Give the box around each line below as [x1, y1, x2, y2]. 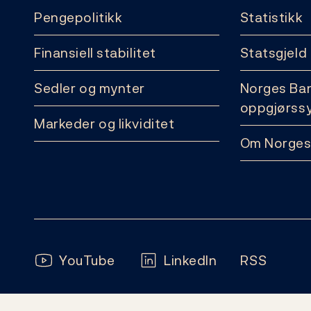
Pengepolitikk [34, 8, 123, 27]
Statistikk [239, 8, 303, 27]
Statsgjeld [239, 43, 308, 62]
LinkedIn [163, 251, 217, 270]
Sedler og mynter [34, 78, 145, 98]
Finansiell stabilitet [34, 43, 156, 62]
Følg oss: [33, 249, 92, 270]
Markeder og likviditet [34, 114, 175, 133]
